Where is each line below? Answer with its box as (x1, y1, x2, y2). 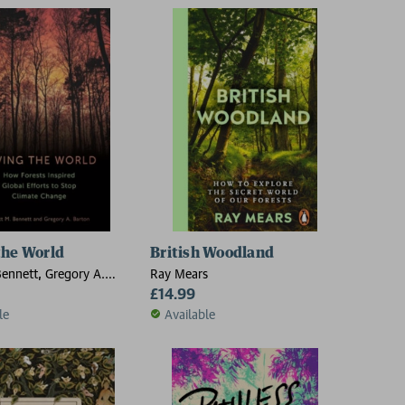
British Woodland (150, 245, 274, 260)
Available (165, 306, 215, 322)
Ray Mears (150, 265, 208, 281)
